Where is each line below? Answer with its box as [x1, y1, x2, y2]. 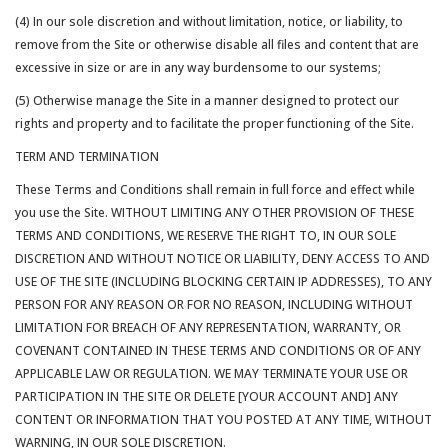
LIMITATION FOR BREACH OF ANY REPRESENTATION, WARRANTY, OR [15, 319, 401, 336]
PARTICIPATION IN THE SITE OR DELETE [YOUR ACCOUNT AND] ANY [15, 388, 398, 405]
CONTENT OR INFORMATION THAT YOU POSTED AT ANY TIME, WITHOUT [15, 411, 432, 428]
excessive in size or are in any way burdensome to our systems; [15, 59, 381, 76]
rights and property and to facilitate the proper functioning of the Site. [15, 115, 414, 132]
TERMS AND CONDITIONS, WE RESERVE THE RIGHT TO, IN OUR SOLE [15, 227, 396, 244]
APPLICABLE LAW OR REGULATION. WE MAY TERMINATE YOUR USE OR [15, 365, 408, 382]
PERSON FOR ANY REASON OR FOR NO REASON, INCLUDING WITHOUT [15, 296, 413, 313]
